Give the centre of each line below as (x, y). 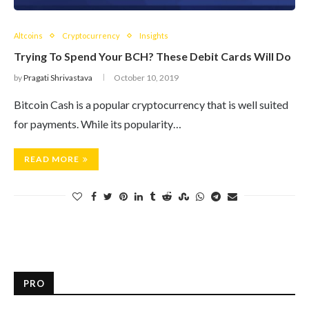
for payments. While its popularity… (98, 124)
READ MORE (52, 159)
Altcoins (28, 36)
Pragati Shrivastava (58, 78)
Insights (154, 36)
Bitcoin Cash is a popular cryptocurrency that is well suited (151, 104)
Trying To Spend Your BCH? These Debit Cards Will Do (152, 56)
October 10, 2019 (146, 78)
